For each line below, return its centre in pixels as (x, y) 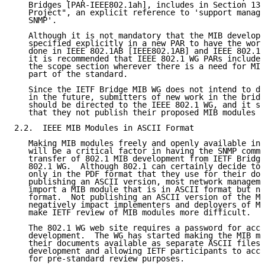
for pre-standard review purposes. (99, 259)
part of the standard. (71, 74)
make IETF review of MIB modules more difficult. (132, 213)
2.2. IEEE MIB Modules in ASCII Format (104, 128)
